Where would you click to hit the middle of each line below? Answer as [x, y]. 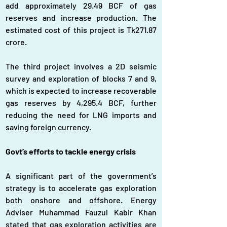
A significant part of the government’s [81, 176]
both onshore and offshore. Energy [81, 200]
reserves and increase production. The [81, 17]
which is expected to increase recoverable [81, 90]
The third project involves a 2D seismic [81, 66]
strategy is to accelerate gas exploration [81, 188]
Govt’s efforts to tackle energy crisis [71, 151]
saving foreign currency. [48, 127]
